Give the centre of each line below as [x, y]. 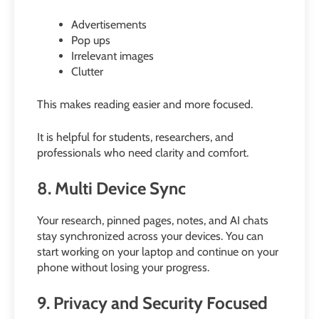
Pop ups [91, 41]
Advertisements [109, 25]
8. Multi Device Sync [111, 189]
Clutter [87, 72]
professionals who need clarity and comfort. [143, 153]
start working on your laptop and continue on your [158, 252]
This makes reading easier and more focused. [145, 105]
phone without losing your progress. [123, 268]
